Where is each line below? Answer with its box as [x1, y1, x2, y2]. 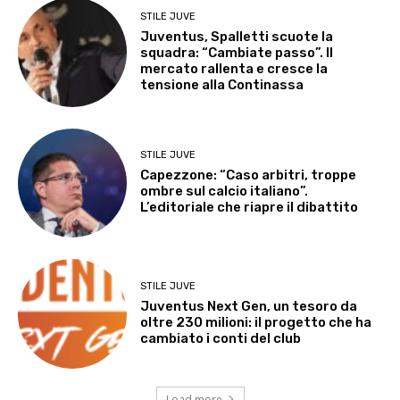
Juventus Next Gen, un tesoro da [140, 297, 358, 314]
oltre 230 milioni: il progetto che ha [140, 313, 372, 330]
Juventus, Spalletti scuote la [140, 29, 334, 46]
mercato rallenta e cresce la [140, 61, 329, 78]
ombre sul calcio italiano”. [140, 183, 309, 200]
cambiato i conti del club [140, 329, 302, 346]
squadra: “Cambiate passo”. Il [140, 45, 334, 62]
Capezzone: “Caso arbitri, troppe [140, 167, 357, 184]
